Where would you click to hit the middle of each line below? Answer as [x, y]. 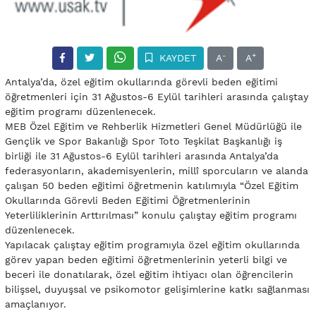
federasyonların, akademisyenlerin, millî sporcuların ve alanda [157, 171]
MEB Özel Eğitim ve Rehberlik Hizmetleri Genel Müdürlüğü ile [153, 127]
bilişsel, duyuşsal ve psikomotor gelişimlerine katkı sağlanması [157, 290]
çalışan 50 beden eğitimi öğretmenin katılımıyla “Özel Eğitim [152, 186]
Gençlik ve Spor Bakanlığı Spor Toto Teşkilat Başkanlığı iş [144, 141]
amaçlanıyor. [36, 304]
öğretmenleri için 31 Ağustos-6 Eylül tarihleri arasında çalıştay [157, 97]
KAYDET [176, 58]
